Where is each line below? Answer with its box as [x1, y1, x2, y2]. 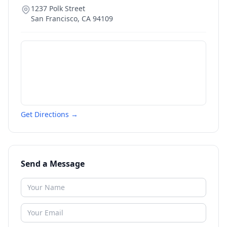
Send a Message [21, 158, 85, 169]
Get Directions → [21, 109, 78, 119]
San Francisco [31, 14, 78, 23]
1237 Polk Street [31, 4, 85, 13]
